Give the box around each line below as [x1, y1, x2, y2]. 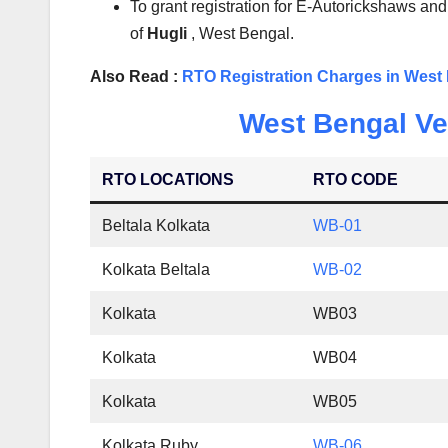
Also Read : [90, 68, 182, 86]
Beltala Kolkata [102, 217, 211, 235]
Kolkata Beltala [102, 261, 211, 279]
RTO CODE [313, 171, 399, 189]
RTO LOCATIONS [102, 171, 235, 189]
